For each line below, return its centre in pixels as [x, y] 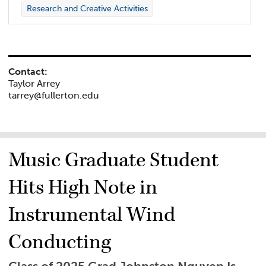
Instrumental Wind [92, 215]
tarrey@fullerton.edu [54, 95]
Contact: [28, 71]
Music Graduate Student [114, 161]
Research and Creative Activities [87, 9]
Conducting [60, 243]
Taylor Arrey [34, 83]
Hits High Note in [83, 188]
